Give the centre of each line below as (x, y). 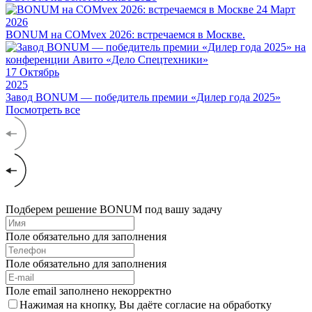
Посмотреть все (43, 110)
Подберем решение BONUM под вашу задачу (114, 210)
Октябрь (39, 72)
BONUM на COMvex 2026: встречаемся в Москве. (125, 35)
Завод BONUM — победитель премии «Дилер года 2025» (143, 97)
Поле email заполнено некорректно (88, 291)
